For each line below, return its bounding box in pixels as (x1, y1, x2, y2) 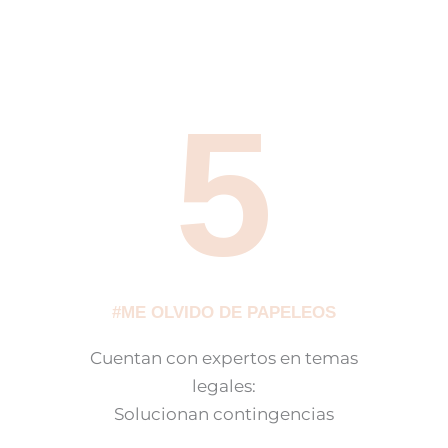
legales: (191, 376, 256, 397)
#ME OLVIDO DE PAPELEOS (111, 303, 336, 323)
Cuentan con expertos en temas (89, 348, 358, 369)
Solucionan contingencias (113, 404, 334, 425)
